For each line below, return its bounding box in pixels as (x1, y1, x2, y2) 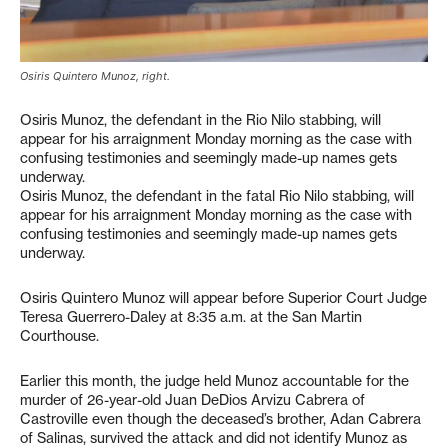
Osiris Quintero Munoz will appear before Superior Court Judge (20, 288, 427, 307)
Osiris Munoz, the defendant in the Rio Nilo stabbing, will (20, 110, 381, 129)
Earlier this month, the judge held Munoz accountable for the (20, 371, 409, 390)
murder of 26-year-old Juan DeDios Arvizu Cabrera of (20, 390, 365, 409)
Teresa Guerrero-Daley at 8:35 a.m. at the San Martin (20, 307, 362, 326)
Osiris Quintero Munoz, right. (20, 68, 170, 83)
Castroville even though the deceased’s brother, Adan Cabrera (20, 409, 421, 428)
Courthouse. (20, 326, 99, 345)
